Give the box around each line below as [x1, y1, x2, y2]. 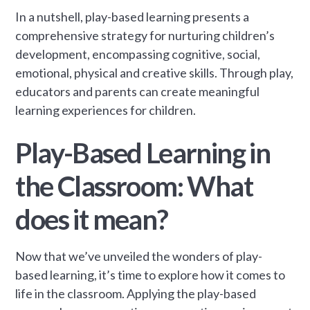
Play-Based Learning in [15, 136, 271, 170]
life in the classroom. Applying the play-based [15, 286, 257, 302]
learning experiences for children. [15, 102, 197, 118]
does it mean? [15, 203, 168, 237]
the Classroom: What [15, 170, 253, 203]
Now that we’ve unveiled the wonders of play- [15, 248, 263, 264]
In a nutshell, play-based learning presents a [15, 9, 250, 25]
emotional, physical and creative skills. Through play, [15, 65, 294, 81]
